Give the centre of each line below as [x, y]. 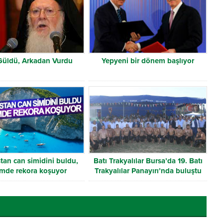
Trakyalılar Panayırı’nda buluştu [148, 170]
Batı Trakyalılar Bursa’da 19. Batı [148, 161]
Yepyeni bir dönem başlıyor [148, 61]
